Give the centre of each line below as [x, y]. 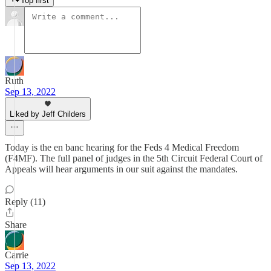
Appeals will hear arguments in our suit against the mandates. [121, 169]
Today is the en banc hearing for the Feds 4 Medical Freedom [122, 147]
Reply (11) [25, 202]
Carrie [17, 255]
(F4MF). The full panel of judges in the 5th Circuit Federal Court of [134, 158]
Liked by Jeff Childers [48, 114]
